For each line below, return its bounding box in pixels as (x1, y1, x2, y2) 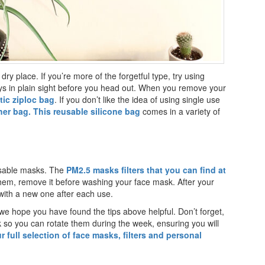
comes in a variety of (140, 105, 220, 117)
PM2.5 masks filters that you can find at (66, 163, 226, 176)
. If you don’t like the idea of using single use (54, 93, 220, 105)
